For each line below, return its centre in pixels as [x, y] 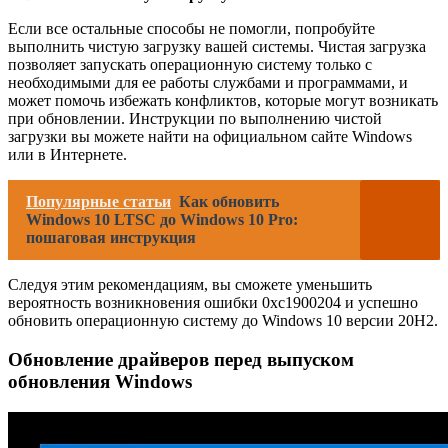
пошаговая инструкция [111, 238]
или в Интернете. [67, 155]
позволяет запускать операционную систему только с [190, 65]
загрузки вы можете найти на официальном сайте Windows [210, 137]
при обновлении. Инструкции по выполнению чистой [195, 119]
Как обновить [229, 202]
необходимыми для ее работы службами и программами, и [208, 83]
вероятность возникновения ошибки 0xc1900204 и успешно [213, 303]
